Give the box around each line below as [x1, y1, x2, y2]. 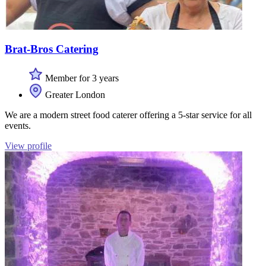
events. [5, 120, 31, 131]
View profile [5, 140, 52, 151]
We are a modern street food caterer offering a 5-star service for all [5, 109, 252, 120]
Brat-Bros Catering [5, 43, 99, 56]
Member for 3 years [43, 72, 119, 83]
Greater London [43, 89, 105, 100]
